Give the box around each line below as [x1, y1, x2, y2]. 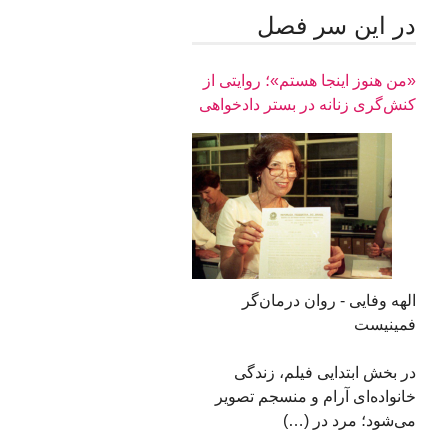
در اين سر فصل [256, 12, 416, 39]
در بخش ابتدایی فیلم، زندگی [233, 364, 416, 382]
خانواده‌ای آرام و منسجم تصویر [214, 388, 416, 406]
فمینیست [353, 316, 416, 334]
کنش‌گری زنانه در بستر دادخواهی [198, 96, 416, 114]
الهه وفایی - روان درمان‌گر [241, 292, 416, 310]
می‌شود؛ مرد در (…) [266, 412, 416, 430]
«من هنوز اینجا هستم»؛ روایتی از [202, 72, 416, 90]
